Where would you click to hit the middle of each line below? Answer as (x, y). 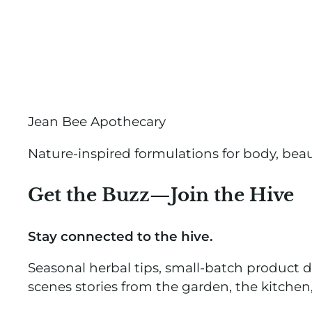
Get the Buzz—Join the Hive (161, 195)
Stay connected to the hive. (120, 236)
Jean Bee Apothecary (97, 122)
